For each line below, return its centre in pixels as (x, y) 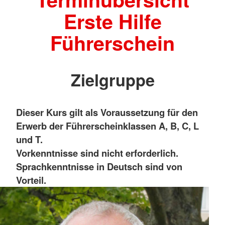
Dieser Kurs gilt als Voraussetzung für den (107, 113)
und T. (29, 140)
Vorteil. (31, 180)
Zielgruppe (113, 79)
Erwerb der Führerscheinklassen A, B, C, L (107, 126)
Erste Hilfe (113, 21)
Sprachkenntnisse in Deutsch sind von (99, 167)
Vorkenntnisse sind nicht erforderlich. (97, 153)
